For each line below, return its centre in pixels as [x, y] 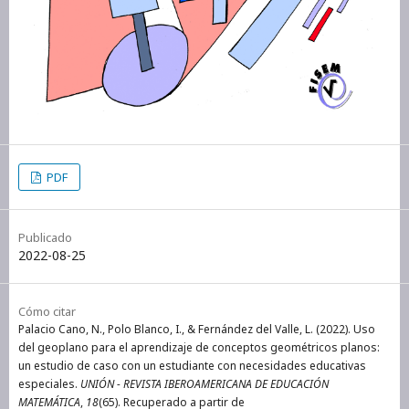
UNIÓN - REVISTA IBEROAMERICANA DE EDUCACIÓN [204, 383]
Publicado [45, 237]
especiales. [49, 383]
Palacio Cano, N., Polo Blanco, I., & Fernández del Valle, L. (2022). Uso [197, 329]
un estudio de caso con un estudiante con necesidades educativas [192, 365]
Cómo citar [47, 311]
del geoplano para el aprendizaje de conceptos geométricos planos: [199, 347]
